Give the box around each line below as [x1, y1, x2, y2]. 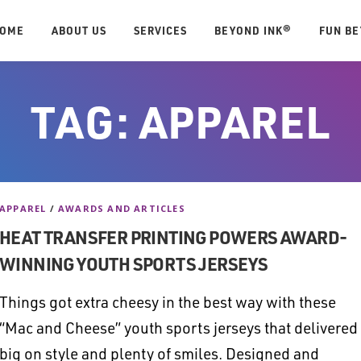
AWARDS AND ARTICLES [58, 202, 185, 215]
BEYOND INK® [214, 23, 292, 37]
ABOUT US [52, 23, 106, 37]
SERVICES [134, 23, 187, 37]
